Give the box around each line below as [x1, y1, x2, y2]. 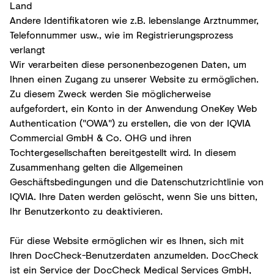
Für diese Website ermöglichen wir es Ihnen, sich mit [10, 232, 244, 247]
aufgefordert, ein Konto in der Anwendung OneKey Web [10, 100, 257, 115]
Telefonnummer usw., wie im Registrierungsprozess [10, 27, 233, 42]
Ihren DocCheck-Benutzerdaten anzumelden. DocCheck [10, 247, 259, 262]
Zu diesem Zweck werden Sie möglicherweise [10, 86, 211, 100]
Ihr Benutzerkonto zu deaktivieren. [10, 203, 163, 218]
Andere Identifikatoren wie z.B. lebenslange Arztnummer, [10, 12, 259, 27]
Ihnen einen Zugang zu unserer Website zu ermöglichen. [10, 71, 259, 86]
